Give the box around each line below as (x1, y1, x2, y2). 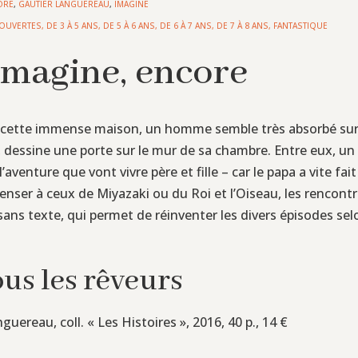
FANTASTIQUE (273, 19, 328, 31)
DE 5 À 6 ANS (103, 19, 156, 31)
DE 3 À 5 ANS (46, 19, 99, 31)
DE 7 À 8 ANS (217, 19, 269, 31)
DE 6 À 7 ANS (160, 19, 213, 31)
